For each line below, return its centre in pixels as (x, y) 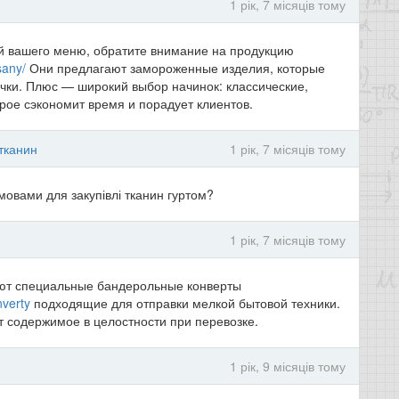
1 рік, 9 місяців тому (288, 366)
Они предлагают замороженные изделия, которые (175, 68)
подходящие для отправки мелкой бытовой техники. (185, 303)
